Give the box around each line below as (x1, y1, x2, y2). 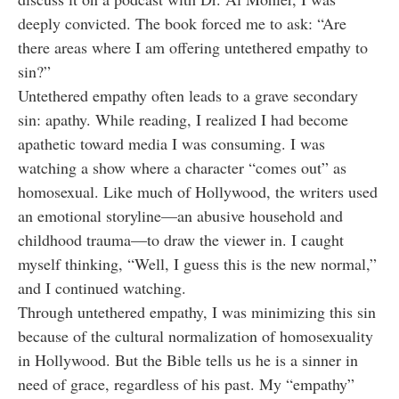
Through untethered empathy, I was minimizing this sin (18, 301, 376, 323)
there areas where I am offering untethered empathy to (18, 37, 368, 59)
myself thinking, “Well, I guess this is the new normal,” (18, 253, 377, 275)
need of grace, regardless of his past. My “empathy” (18, 373, 354, 395)
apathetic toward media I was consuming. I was (18, 133, 325, 155)
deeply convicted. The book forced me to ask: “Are (18, 12, 346, 35)
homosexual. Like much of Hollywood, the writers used (18, 181, 378, 203)
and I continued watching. (18, 277, 186, 299)
